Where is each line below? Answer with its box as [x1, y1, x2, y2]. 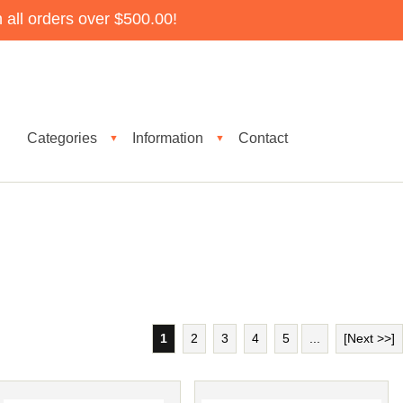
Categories [27, 130, 97, 146]
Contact [238, 130, 288, 146]
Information [132, 130, 203, 146]
